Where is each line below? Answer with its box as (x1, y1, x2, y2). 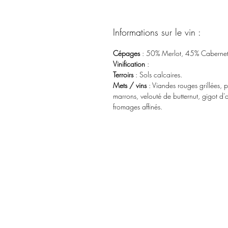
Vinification (113, 59, 145, 69)
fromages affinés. (113, 101, 162, 111)
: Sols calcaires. (133, 69, 182, 79)
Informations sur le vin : (113, 25, 201, 38)
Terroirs (113, 69, 133, 79)
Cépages (113, 48, 140, 58)
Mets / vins (113, 80, 147, 90)
